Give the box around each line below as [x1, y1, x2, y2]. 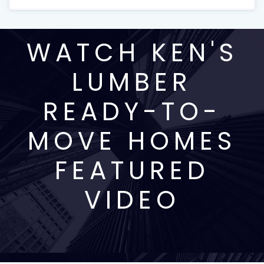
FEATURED [54, 153, 210, 188]
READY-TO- [42, 94, 222, 129]
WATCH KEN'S [26, 35, 238, 70]
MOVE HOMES [28, 124, 236, 159]
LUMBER [72, 65, 192, 100]
